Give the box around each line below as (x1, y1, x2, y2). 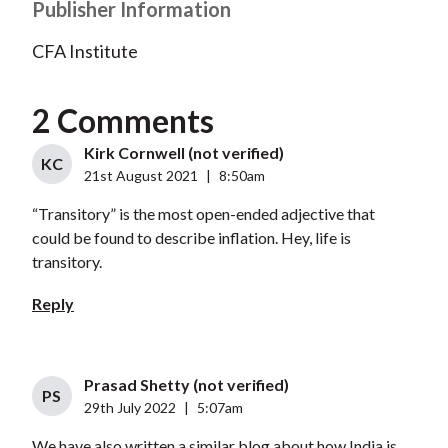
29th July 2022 (83, 399, 176, 417)
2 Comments (31, 101, 214, 141)
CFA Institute (31, 40, 138, 63)
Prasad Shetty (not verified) (83, 375, 289, 395)
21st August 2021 (83, 167, 198, 185)
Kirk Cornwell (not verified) (83, 143, 284, 163)
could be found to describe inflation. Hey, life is (31, 228, 351, 248)
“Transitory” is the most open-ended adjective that (31, 204, 375, 224)
